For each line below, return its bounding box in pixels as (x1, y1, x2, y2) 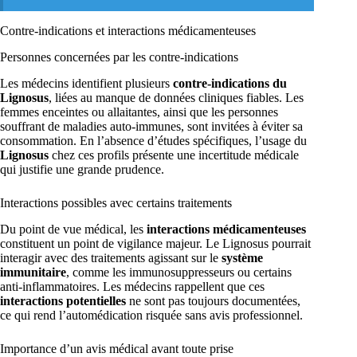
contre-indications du (173, 76, 287, 90)
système (222, 250, 263, 265)
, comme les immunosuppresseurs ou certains (66, 265, 292, 279)
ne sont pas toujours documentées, (126, 293, 300, 308)
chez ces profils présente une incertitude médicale (49, 147, 299, 162)
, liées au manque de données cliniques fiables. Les (49, 90, 304, 104)
